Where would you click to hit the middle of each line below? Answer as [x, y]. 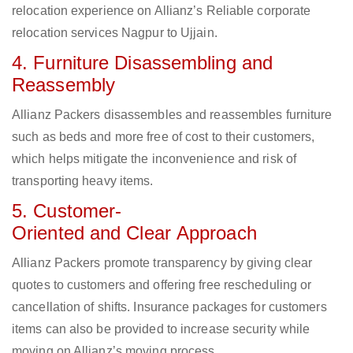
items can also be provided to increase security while [161, 329]
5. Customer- [67, 211]
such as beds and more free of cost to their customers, [163, 137]
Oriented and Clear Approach [134, 233]
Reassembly [63, 85]
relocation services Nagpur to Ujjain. [115, 33]
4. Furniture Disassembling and [143, 63]
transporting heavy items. [83, 181]
